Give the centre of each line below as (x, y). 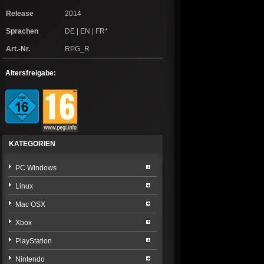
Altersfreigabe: (31, 73)
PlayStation (34, 241)
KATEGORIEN (32, 144)
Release (20, 14)
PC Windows (36, 168)
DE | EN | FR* (86, 32)
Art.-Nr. (18, 49)
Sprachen (22, 32)
